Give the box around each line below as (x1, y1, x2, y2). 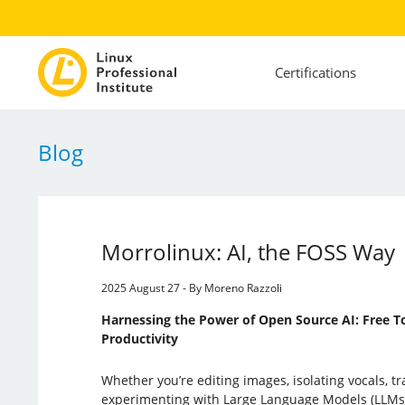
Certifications (274, 63, 356, 82)
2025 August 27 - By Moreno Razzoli (100, 279, 282, 296)
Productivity (100, 329, 178, 347)
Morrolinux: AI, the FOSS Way (100, 236, 395, 267)
